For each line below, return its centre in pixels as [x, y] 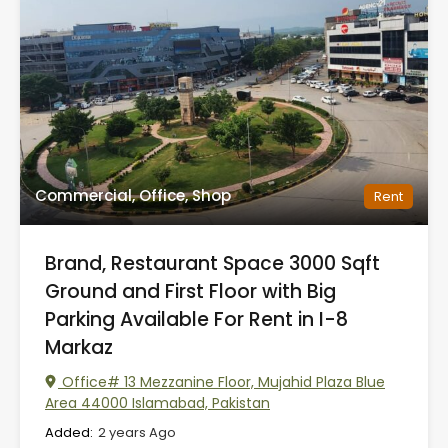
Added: [69, 433]
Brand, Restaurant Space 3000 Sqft [212, 264]
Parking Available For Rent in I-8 [196, 320]
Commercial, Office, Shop [133, 196]
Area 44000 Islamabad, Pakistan [157, 403]
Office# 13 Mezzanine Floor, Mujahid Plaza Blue [221, 382]
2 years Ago [137, 433]
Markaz [79, 348]
